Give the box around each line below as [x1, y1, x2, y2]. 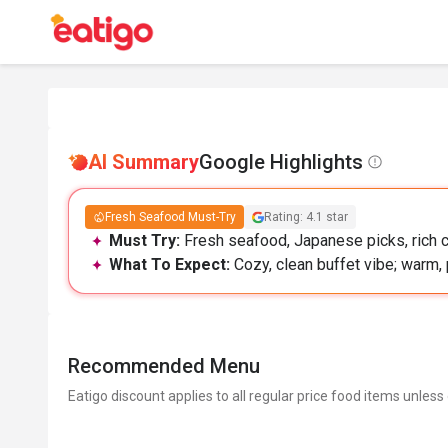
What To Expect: [109, 255, 234, 274]
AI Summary [88, 150, 199, 174]
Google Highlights [199, 150, 363, 174]
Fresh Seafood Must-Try [105, 210, 236, 224]
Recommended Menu [68, 354, 260, 378]
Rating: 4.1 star [264, 210, 348, 224]
